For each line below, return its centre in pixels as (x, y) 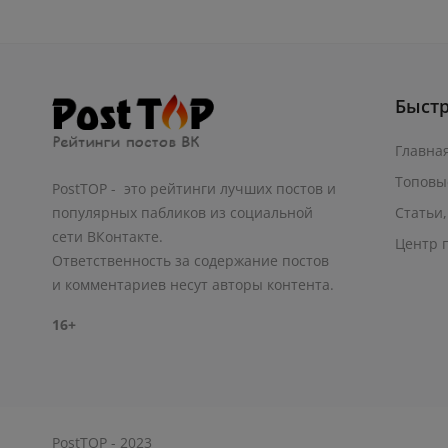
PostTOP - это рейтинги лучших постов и (194, 189)
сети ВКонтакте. (107, 237)
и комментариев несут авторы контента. (195, 285)
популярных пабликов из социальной (182, 213)
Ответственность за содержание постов (190, 261)
